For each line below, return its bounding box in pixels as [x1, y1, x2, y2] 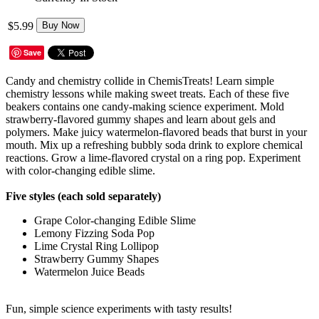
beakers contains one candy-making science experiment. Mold [6, 100, 284, 113]
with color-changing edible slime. [6, 164, 155, 177]
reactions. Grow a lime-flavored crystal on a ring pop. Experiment [6, 151, 300, 164]
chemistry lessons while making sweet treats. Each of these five [6, 87, 289, 100]
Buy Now [42, 19, 79, 31]
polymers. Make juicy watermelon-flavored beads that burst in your [6, 125, 307, 138]
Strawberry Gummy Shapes [34, 252, 159, 265]
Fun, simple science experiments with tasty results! [6, 302, 232, 315]
